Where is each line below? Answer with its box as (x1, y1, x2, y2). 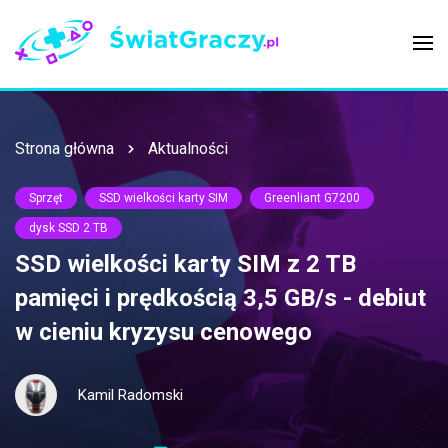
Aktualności (148, 139, 228, 159)
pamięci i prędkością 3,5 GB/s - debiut (15, 284, 426, 313)
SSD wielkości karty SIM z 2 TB (15, 250, 356, 279)
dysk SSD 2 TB (29, 221, 108, 236)
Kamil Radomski (78, 385, 183, 404)
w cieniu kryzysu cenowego (15, 318, 312, 347)
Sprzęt (29, 191, 63, 206)
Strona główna (15, 139, 114, 159)
